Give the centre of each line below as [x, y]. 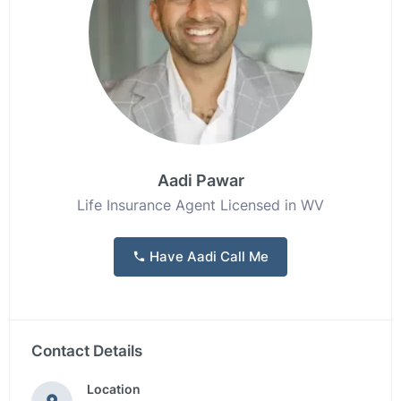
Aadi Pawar [200, 180]
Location [114, 389]
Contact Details [87, 351]
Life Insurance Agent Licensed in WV [200, 205]
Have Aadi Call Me [207, 256]
